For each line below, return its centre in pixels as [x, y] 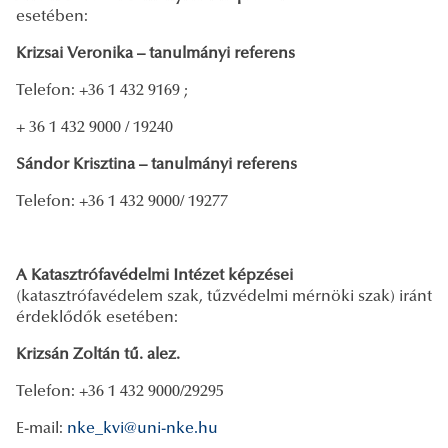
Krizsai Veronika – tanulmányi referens [155, 53]
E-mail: [41, 428]
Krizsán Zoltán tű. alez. [98, 354]
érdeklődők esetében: [97, 317]
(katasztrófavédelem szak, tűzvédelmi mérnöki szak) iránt [224, 296]
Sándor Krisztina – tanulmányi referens [156, 164]
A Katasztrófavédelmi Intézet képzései [154, 275]
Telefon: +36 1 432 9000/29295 [136, 391]
